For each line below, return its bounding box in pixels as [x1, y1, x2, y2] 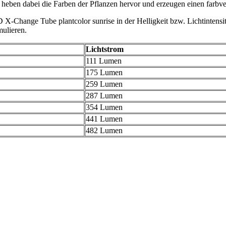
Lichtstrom [86, 45, 124, 54]
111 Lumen [86, 56, 122, 66]
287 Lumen [86, 91, 123, 100]
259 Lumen [86, 80, 123, 89]
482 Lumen [86, 126, 123, 135]
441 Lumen [86, 115, 123, 124]
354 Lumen [86, 103, 123, 112]
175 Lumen [86, 68, 123, 77]
